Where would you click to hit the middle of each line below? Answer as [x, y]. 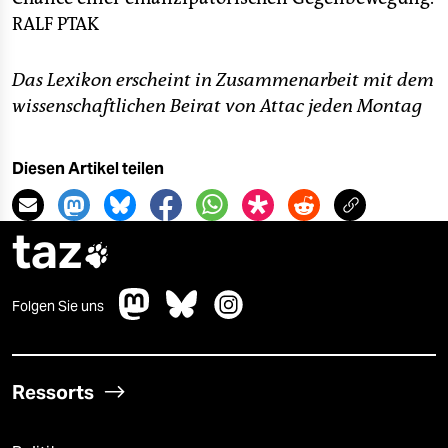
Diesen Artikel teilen [88, 168]
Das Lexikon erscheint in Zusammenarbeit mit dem [223, 80]
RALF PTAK [55, 24]
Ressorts [53, 392]
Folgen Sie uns [58, 306]
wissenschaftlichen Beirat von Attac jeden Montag [217, 106]
